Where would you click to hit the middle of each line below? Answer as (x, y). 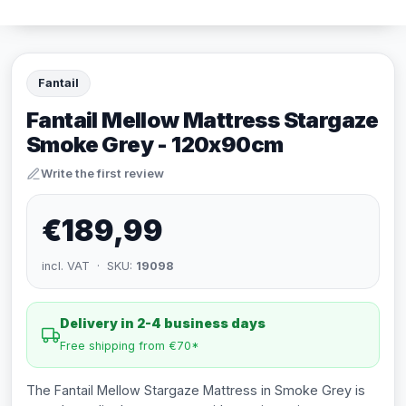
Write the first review (102, 173)
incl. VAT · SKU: (89, 266)
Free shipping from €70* (130, 346)
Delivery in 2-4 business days (163, 323)
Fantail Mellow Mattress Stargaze (203, 120)
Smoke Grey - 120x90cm (155, 145)
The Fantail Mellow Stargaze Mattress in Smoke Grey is (196, 390)
